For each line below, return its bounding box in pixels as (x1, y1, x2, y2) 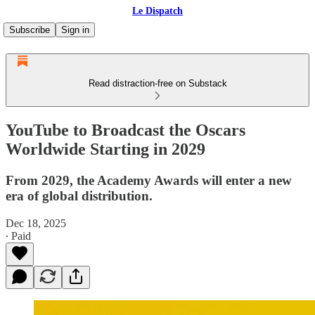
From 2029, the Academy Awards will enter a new (6, 172, 292, 188)
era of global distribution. (6, 188, 153, 203)
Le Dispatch (132, 6, 183, 16)
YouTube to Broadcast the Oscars (6, 120, 245, 139)
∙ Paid (6, 229, 31, 242)
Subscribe (9, 25, 50, 35)
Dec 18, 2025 (6, 217, 66, 229)
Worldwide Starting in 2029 (6, 139, 205, 158)
